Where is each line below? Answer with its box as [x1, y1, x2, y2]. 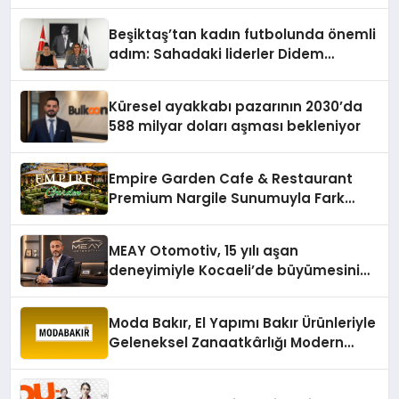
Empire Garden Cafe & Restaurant [109, 168, 354, 188]
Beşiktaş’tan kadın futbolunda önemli [109, 24, 377, 44]
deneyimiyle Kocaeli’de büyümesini [109, 260, 361, 280]
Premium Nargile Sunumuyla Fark [109, 188, 346, 208]
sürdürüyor [109, 280, 187, 299]
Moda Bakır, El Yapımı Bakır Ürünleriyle [109, 313, 377, 332]
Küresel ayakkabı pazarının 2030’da [109, 96, 363, 116]
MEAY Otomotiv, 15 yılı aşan [109, 240, 299, 260]
